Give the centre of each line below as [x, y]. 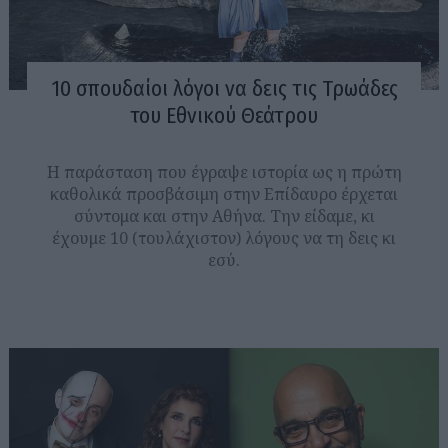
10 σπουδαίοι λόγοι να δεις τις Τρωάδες [224, 89]
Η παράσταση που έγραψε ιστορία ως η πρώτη [224, 171]
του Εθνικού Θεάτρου [224, 116]
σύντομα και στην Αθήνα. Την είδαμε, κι [224, 215]
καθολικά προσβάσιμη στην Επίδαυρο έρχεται [224, 193]
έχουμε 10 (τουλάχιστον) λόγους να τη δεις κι [224, 237]
